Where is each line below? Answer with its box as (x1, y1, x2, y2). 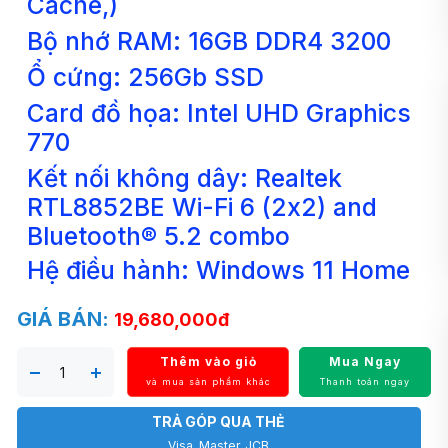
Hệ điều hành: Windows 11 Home (27, 254, 411, 285)
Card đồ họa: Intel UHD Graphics (27, 97, 412, 128)
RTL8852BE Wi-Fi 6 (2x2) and (27, 191, 378, 222)
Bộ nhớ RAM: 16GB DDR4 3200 (27, 25, 392, 56)
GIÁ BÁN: (17, 306, 115, 331)
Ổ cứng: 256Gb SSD (27, 61, 265, 92)
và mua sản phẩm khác (145, 375, 271, 387)
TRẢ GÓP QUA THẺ (152, 412, 286, 430)
